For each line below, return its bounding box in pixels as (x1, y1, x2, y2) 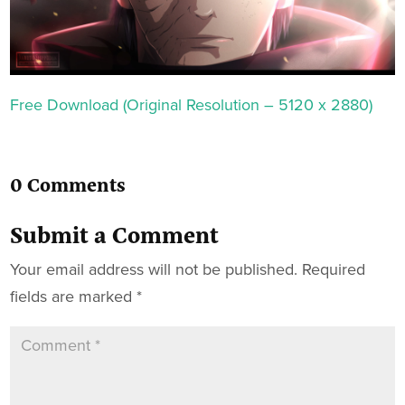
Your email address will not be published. (10, 257, 298, 281)
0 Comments (10, 168, 127, 198)
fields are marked (10, 284, 137, 308)
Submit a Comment (10, 215, 220, 250)
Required (302, 257, 366, 281)
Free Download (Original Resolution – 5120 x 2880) (10, 92, 373, 117)
